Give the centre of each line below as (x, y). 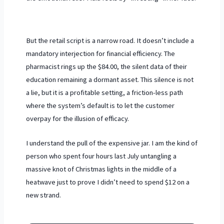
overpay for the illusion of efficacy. (77, 118)
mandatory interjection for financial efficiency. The (100, 53)
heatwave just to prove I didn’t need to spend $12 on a (107, 182)
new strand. (43, 195)
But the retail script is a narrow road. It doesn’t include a (110, 40)
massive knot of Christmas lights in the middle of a (101, 169)
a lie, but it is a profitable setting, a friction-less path (104, 92)
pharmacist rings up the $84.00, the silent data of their (106, 66)
